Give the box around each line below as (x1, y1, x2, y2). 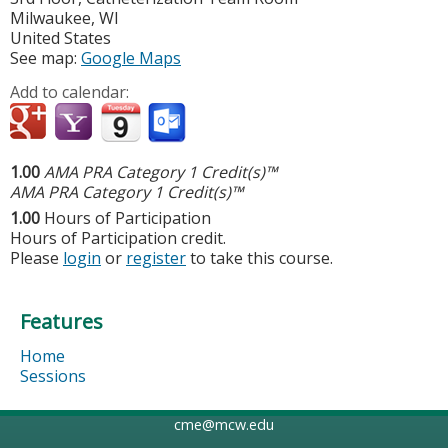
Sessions (20, 364, 86, 387)
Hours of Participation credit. (10, 226, 226, 249)
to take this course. (186, 246, 333, 269)
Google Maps (81, 46, 181, 69)
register (126, 246, 186, 269)
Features (20, 307, 103, 335)
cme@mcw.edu (174, 414, 274, 434)
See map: (10, 46, 81, 69)
